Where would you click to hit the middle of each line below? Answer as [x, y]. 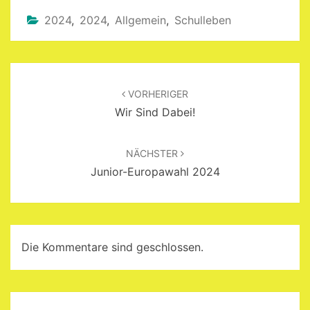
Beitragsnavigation [76, 71]
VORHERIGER [157, 93]
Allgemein [140, 20]
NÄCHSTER [153, 153]
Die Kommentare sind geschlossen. [112, 247]
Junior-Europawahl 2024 [155, 171]
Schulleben [203, 20]
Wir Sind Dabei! [155, 112]
